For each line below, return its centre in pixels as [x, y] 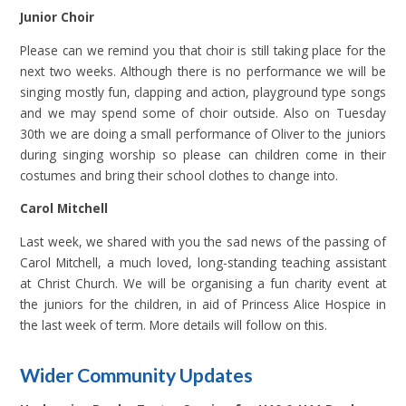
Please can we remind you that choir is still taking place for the [203, 50]
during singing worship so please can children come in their [203, 154]
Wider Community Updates [137, 375]
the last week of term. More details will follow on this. [174, 324]
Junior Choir [59, 16]
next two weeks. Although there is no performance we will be [203, 71]
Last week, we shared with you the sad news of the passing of [203, 241]
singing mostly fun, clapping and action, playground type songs [203, 92]
